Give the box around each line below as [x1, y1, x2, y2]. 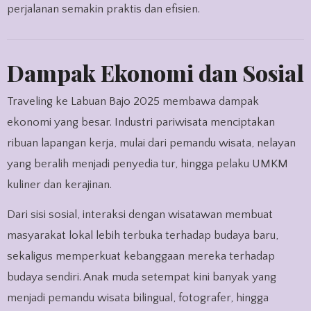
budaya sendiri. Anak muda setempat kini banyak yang [6, 271, 276, 284]
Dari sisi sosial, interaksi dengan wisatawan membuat [6, 208, 273, 221]
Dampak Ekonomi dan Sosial [6, 58, 304, 88]
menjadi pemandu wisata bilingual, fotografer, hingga [6, 292, 269, 305]
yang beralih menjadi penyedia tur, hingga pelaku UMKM [6, 158, 288, 171]
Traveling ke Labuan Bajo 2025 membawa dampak [6, 95, 259, 108]
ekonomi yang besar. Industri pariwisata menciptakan [6, 116, 275, 129]
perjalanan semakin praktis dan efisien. [6, 3, 200, 16]
